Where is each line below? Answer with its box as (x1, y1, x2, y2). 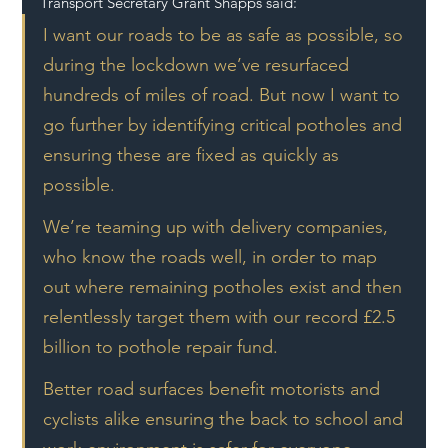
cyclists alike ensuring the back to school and (43, 407, 409, 430)
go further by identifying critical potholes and (43, 113, 408, 136)
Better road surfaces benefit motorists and (43, 377, 386, 400)
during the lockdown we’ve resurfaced (43, 53, 355, 76)
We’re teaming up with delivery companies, (43, 215, 394, 238)
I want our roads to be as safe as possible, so (43, 23, 409, 46)
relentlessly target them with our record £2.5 (43, 305, 401, 328)
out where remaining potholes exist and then (43, 275, 408, 298)
